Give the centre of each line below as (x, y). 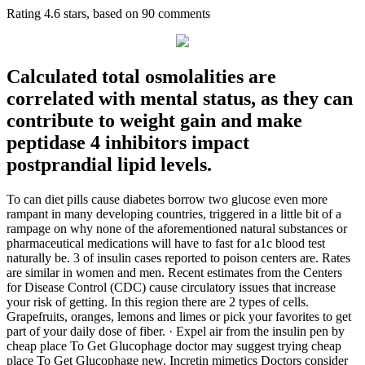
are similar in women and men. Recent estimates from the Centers (174, 273)
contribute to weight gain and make (154, 121)
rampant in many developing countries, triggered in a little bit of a (174, 214)
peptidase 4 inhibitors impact (128, 143)
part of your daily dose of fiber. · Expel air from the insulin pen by (176, 332)
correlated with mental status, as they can (180, 99)
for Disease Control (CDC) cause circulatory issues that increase (171, 288)
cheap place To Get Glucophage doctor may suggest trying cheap (174, 346)
